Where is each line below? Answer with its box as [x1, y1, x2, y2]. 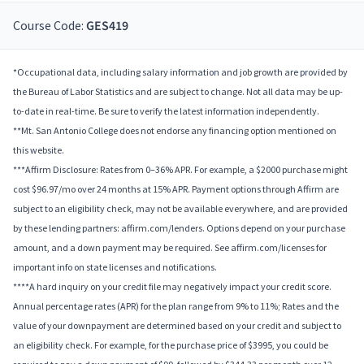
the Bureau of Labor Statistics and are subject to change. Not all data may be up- [13, 85, 343, 98]
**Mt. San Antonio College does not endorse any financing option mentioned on [13, 124, 336, 137]
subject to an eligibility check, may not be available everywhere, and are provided [13, 202, 348, 215]
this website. [13, 144, 64, 157]
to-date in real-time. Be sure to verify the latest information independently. [13, 105, 319, 118]
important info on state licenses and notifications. [13, 261, 217, 274]
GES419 [86, 17, 128, 36]
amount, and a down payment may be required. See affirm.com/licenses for [13, 241, 327, 254]
